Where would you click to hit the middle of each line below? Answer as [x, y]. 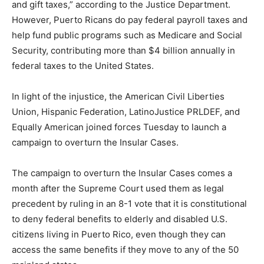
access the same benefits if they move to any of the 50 [125, 249]
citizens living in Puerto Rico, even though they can [119, 234]
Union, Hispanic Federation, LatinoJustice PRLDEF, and [126, 111]
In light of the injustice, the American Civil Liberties [118, 96]
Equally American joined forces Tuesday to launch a [119, 127]
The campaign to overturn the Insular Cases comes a [122, 173]
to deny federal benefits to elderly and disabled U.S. [120, 219]
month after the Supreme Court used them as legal [118, 188]
